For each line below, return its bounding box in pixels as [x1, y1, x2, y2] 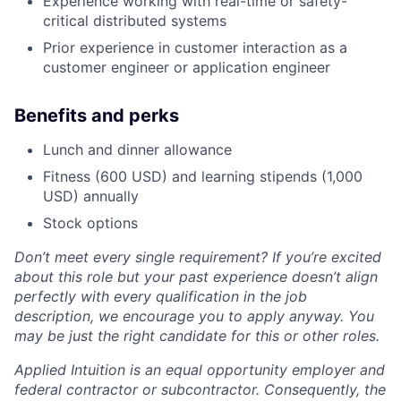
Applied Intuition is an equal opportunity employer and [14, 360, 385, 379]
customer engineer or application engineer [43, 57, 330, 76]
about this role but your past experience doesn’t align [14, 267, 378, 286]
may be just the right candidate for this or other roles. [14, 326, 380, 345]
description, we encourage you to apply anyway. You [14, 306, 374, 325]
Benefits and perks [14, 104, 179, 126]
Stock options [43, 213, 138, 232]
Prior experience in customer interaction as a [43, 38, 347, 56]
